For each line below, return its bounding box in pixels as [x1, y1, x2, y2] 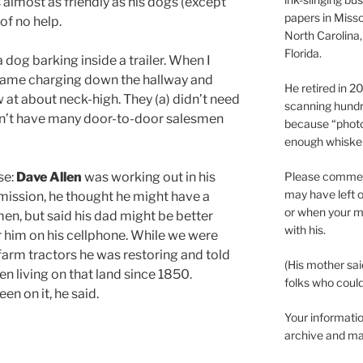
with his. [284, 223, 326, 237]
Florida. [284, 46, 322, 61]
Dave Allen [16, 169, 82, 186]
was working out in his [82, 169, 216, 186]
